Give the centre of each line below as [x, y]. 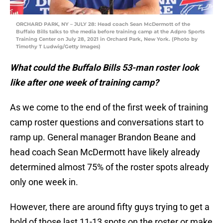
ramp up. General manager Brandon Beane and [103, 137]
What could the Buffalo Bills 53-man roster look [105, 68]
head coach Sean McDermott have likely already [105, 152]
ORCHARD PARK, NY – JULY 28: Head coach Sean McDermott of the [103, 24]
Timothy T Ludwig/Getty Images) [58, 47]
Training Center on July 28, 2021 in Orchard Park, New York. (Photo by [107, 39]
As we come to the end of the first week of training [109, 108]
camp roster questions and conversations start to [107, 122]
